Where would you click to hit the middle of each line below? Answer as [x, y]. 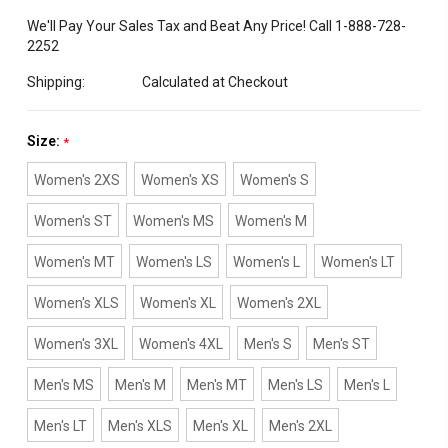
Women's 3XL [75, 344]
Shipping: [55, 82]
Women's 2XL [278, 303]
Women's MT [74, 262]
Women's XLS [76, 303]
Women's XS [179, 180]
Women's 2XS [76, 180]
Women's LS [173, 262]
